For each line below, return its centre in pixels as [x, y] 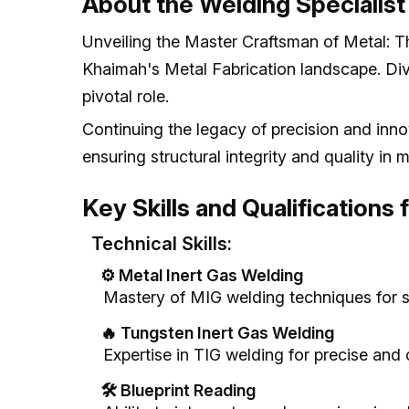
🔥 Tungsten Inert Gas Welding [217, 333]
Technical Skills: [162, 244]
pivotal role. [126, 97]
